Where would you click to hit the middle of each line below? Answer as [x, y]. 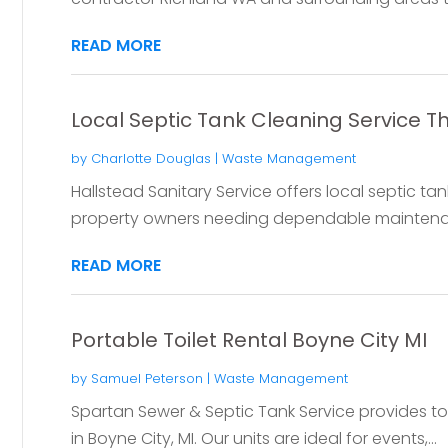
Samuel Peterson [146, 378]
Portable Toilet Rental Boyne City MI [248, 339]
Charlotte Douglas [150, 158]
